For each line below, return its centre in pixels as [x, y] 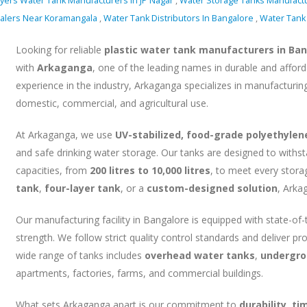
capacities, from [52, 170]
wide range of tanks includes [80, 255]
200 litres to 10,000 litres [150, 170]
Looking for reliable [60, 50]
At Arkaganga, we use [65, 135]
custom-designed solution [212, 188]
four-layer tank [82, 188]
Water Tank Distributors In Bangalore [180, 18]
